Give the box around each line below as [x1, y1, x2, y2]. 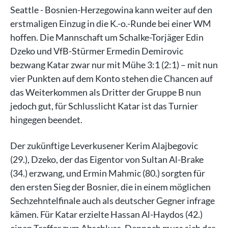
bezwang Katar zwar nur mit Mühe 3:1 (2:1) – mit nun [10, 59, 218, 70]
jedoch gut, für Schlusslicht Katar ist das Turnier [10, 100, 198, 111]
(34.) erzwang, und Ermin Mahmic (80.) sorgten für [10, 167, 205, 179]
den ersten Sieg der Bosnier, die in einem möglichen [10, 181, 211, 192]
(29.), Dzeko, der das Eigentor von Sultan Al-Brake [10, 154, 204, 165]
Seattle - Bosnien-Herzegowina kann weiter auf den [10, 4, 212, 15]
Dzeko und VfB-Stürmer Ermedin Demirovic [10, 45, 183, 56]
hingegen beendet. [10, 114, 82, 125]
